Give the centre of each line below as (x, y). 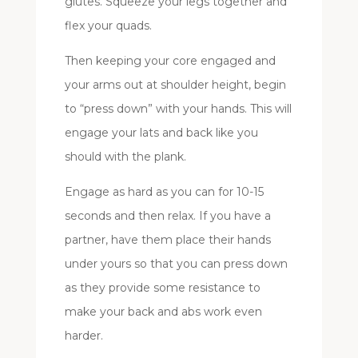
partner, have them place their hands (167, 240)
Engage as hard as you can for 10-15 (164, 192)
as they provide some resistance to (162, 288)
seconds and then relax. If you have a (167, 216)
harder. (84, 336)
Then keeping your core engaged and (170, 61)
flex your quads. (108, 26)
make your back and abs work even (163, 312)
